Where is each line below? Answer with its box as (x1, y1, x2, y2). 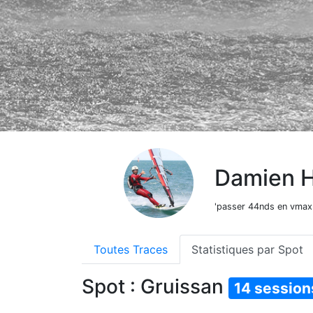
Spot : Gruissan (82, 274, 228, 298)
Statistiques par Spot (191, 242, 303, 256)
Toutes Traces (94, 242, 168, 256)
